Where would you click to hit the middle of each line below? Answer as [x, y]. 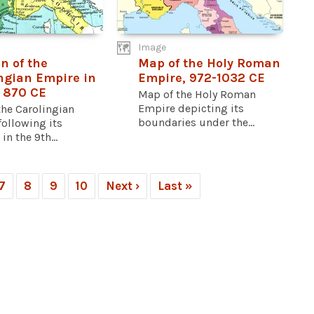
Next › [123, 185]
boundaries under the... [197, 122]
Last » [175, 185]
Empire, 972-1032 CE [202, 77]
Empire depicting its [191, 108]
